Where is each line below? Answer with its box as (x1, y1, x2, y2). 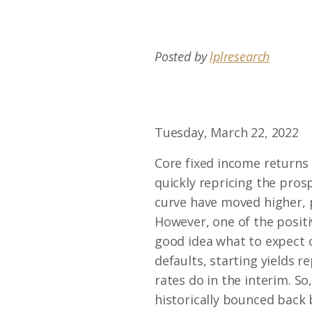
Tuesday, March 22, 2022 (155, 124, 299, 141)
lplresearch (210, 48, 270, 65)
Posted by (155, 48, 210, 65)
